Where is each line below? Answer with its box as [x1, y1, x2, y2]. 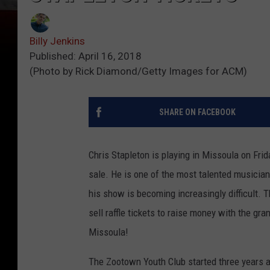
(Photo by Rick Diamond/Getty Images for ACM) [30, 65, 247, 78]
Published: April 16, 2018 [30, 50, 142, 63]
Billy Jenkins [30, 35, 85, 48]
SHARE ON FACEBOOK [159, 107, 236, 118]
